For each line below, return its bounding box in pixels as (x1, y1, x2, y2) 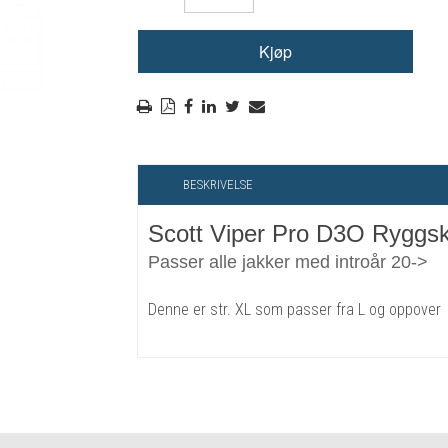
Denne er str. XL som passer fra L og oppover (147, 300, 441, 320)
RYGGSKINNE (286, 17, 365, 32)
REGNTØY (286, 52, 344, 67)
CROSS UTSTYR (286, 87, 381, 102)
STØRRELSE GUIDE (286, 122, 397, 137)
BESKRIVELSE (182, 177, 253, 193)
